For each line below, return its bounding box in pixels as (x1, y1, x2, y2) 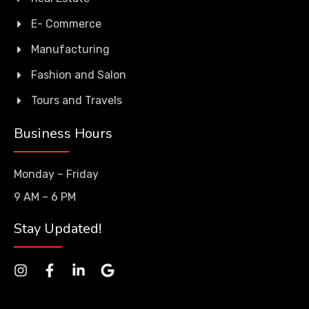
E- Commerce (31, 17, 101, 30)
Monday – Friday (14, 168, 99, 181)
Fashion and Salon (31, 68, 126, 81)
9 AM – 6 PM (14, 190, 76, 203)
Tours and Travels (31, 94, 122, 107)
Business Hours (14, 124, 112, 143)
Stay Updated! (14, 219, 101, 238)
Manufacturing (31, 43, 110, 56)
